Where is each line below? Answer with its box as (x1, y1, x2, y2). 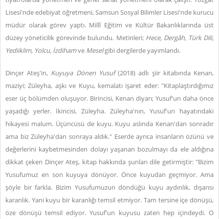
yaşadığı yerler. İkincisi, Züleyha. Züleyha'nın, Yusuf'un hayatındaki (5, 107, 214, 115)
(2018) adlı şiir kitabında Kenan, (114, 68, 214, 77)
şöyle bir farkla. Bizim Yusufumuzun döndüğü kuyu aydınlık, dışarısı (5, 183, 214, 192)
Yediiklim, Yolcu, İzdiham (5, 46, 76, 55)
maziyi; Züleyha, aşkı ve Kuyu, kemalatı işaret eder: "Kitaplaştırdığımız (5, 81, 214, 90)
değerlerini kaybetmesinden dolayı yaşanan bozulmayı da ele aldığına (5, 145, 214, 153)
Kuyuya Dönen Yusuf (51, 68, 115, 77)
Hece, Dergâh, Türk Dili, (145, 33, 214, 42)
